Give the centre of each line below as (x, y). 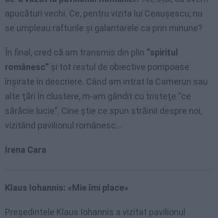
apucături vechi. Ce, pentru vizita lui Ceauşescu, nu (104, 13)
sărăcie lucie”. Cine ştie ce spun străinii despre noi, (103, 110)
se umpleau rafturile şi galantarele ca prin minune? (104, 28)
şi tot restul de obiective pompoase (119, 67)
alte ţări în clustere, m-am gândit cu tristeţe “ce (98, 96)
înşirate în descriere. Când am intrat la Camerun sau (106, 81)
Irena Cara (26, 149)
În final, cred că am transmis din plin (76, 52)
